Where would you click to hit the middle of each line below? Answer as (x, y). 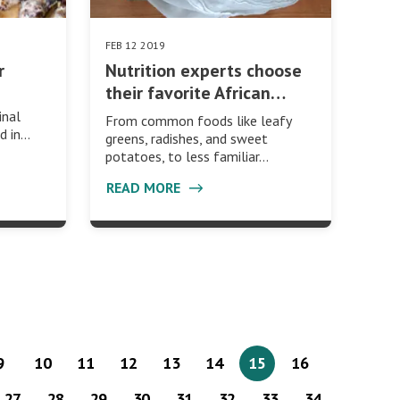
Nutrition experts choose (203, 70)
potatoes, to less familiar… (187, 156)
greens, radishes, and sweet (186, 138)
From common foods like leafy (198, 120)
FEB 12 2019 (135, 45)
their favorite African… (195, 92)
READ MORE (145, 187)
